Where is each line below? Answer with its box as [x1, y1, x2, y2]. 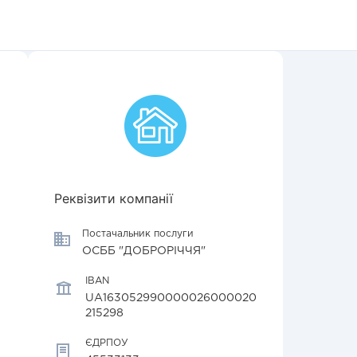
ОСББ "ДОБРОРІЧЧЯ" [82, 246, 206, 256]
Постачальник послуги [82, 229, 194, 238]
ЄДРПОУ [85, 339, 128, 347]
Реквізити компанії [54, 190, 173, 206]
